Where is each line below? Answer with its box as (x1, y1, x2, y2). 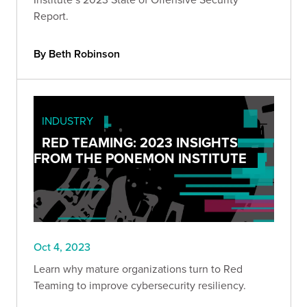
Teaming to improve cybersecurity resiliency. (34, 277, 246, 293)
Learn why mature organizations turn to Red (34, 260, 243, 276)
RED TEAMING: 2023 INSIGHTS (42, 132, 238, 152)
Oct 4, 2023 (34, 238, 90, 254)
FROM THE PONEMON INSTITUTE (34, 147, 247, 168)
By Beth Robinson (34, 45, 120, 62)
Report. (34, 8, 69, 23)
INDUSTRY (42, 112, 93, 128)
